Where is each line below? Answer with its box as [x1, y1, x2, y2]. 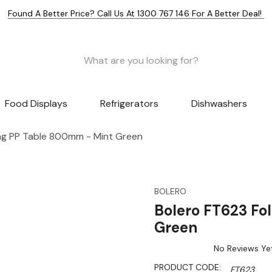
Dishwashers [191, 97, 247, 110]
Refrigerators [100, 97, 158, 110]
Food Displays [5, 97, 68, 110]
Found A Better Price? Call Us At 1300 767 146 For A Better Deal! [8, 8, 264, 19]
